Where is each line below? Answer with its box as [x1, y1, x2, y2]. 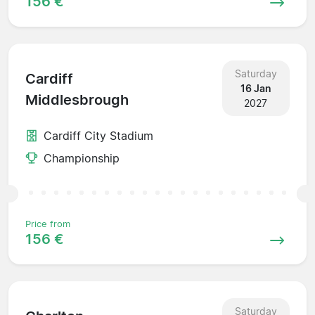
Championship [44, 150, 120, 165]
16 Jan [240, 82, 271, 94]
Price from [25, 218, 70, 229]
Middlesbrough [25, 91, 129, 109]
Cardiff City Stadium [44, 128, 153, 143]
